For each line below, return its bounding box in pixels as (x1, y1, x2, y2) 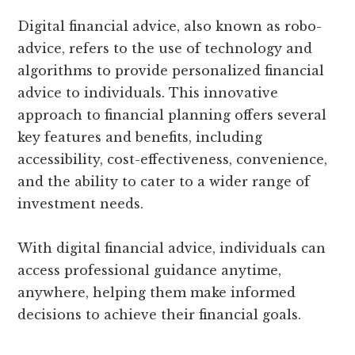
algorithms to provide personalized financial (17, 63, 325, 79)
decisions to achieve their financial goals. (17, 307, 302, 323)
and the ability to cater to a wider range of (17, 174, 311, 190)
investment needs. (17, 196, 144, 212)
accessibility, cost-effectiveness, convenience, (17, 151, 328, 168)
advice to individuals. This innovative (17, 85, 279, 101)
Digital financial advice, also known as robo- (17, 18, 323, 35)
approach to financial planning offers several (17, 107, 327, 124)
